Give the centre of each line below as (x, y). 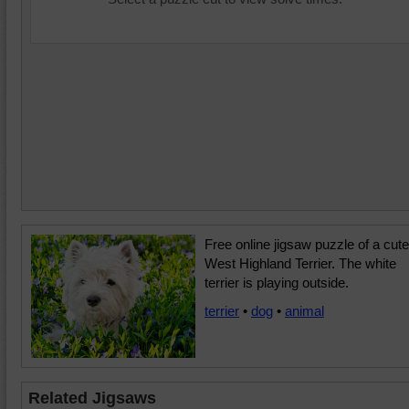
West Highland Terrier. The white (300, 263)
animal (304, 311)
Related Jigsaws (92, 398)
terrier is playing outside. (277, 283)
